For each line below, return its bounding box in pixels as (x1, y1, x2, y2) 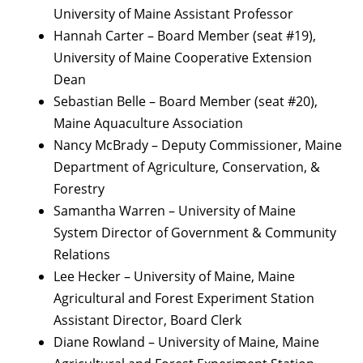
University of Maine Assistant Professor (53, 5, 293, 23)
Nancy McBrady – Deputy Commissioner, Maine (53, 136, 342, 155)
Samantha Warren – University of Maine (53, 202, 296, 220)
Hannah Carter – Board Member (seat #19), (53, 27, 316, 45)
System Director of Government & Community (53, 224, 336, 242)
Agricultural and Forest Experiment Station (53, 289, 314, 308)
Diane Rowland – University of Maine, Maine (53, 333, 319, 352)
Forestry (53, 180, 105, 199)
